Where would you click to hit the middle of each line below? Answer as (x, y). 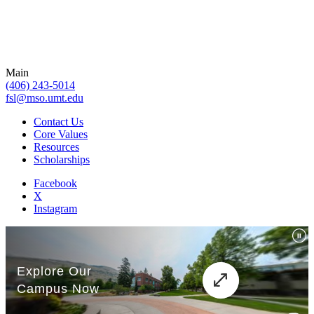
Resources (56, 146)
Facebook (55, 183)
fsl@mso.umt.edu (45, 97)
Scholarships (62, 159)
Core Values (61, 134)
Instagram (55, 208)
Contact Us (59, 121)
